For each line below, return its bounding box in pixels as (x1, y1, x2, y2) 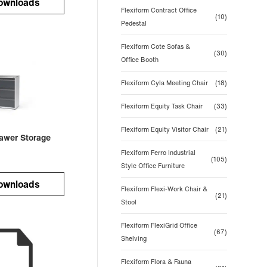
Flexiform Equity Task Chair (120, 101, 203, 111)
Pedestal (120, 18, 147, 28)
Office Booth (120, 55, 159, 64)
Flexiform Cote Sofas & (120, 42, 190, 51)
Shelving (120, 234, 147, 243)
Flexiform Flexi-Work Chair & (120, 184, 207, 194)
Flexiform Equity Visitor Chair (120, 125, 209, 134)
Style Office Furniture (120, 161, 185, 170)
